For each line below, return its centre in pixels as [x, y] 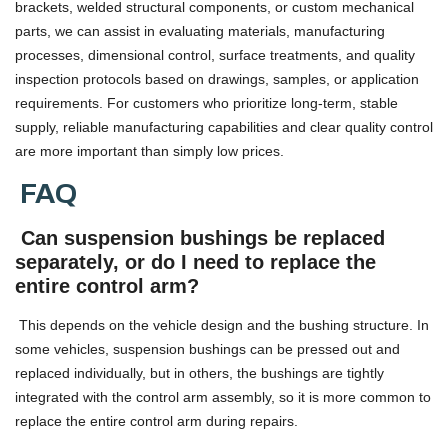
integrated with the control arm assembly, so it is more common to [223, 396]
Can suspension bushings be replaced [200, 238]
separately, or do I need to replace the [195, 262]
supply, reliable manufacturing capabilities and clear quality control [224, 126]
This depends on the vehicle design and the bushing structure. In [222, 324]
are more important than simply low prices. [149, 150]
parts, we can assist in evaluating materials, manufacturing [200, 30]
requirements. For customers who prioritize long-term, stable [206, 102]
